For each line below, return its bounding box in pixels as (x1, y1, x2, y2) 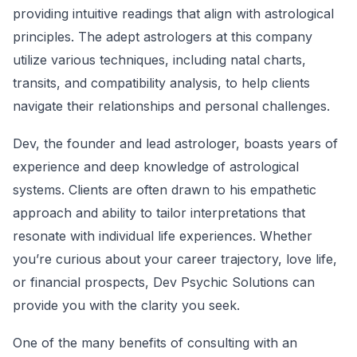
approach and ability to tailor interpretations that (13, 205, 305, 221)
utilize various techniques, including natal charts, (13, 52, 306, 68)
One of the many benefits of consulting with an (13, 335, 297, 351)
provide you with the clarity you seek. (13, 297, 240, 313)
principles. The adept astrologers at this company (13, 29, 312, 45)
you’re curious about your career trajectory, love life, (13, 251, 337, 267)
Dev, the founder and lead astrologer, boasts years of (13, 135, 338, 151)
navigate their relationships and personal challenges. (13, 98, 330, 114)
